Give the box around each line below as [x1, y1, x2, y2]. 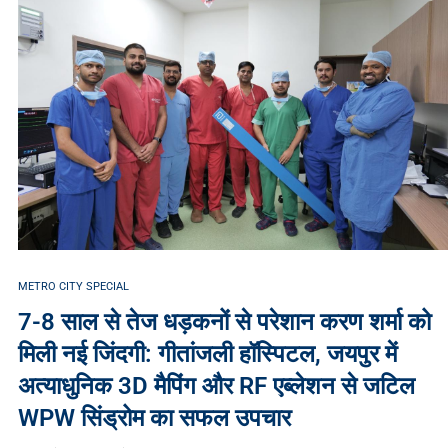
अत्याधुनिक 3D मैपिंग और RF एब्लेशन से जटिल [17, 371, 415, 400]
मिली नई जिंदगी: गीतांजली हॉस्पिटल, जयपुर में [17, 339, 397, 368]
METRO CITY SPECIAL [17, 279, 129, 293]
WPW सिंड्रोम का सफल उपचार [17, 403, 291, 432]
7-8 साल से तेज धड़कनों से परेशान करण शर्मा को [17, 307, 431, 336]
